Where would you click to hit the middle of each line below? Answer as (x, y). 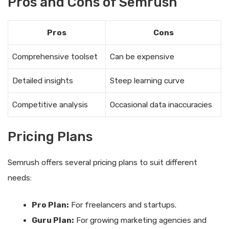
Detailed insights (43, 81)
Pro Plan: (50, 205)
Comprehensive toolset (55, 56)
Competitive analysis (50, 105)
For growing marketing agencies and (140, 221)
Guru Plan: (53, 221)
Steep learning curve (147, 81)
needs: (20, 178)
